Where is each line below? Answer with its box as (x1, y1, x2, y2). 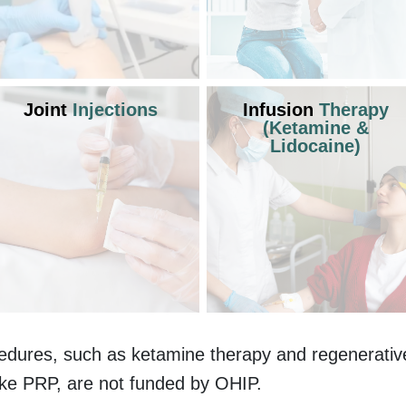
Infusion (242, 99, 319, 120)
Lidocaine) (270, 135, 361, 156)
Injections (72, 99, 158, 120)
